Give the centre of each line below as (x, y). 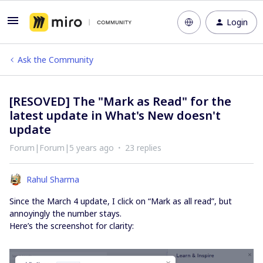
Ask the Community (55, 60)
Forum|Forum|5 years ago (62, 148)
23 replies (143, 148)
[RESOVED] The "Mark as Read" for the (120, 101)
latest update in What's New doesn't (115, 115)
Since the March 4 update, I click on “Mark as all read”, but (121, 201)
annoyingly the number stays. (65, 213)
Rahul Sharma (53, 179)
